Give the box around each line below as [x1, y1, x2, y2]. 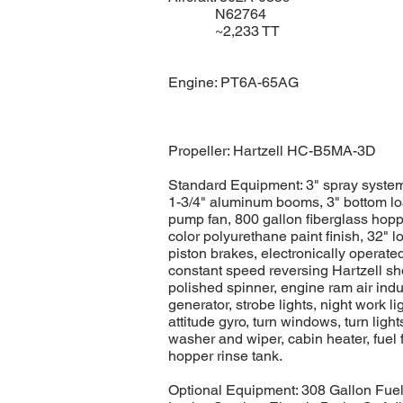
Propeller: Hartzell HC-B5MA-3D [168, 142, 376, 159]
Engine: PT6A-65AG [168, 74, 299, 91]
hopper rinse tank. [168, 347, 286, 364]
